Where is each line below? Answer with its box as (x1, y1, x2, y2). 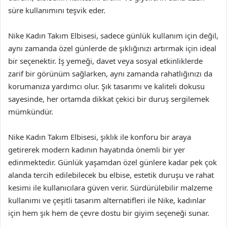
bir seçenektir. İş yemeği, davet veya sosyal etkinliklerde (8, 56, 203, 66)
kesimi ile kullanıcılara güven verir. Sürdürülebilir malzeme (8, 182, 212, 193)
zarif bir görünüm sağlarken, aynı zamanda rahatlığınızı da (8, 68, 212, 79)
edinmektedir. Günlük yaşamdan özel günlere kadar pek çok (8, 157, 217, 167)
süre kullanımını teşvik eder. (8, 5, 105, 15)
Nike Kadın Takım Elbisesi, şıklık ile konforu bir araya (8, 132, 191, 142)
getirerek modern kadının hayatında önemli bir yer (8, 144, 185, 155)
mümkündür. (8, 106, 53, 117)
